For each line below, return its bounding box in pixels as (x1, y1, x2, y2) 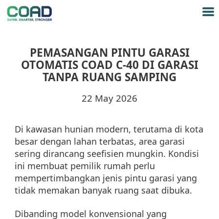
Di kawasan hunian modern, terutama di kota (15, 123, 203, 135)
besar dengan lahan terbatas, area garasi (15, 135, 185, 148)
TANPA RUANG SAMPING (43, 69, 176, 85)
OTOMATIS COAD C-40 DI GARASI (21, 57, 198, 73)
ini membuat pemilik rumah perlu (15, 160, 155, 172)
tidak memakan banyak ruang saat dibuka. (15, 184, 192, 197)
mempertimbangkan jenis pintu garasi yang (15, 172, 197, 184)
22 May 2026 (82, 92, 137, 105)
